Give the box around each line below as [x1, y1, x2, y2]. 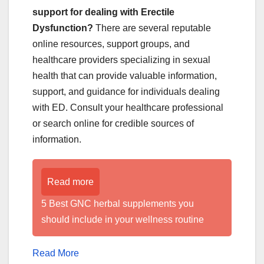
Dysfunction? [32, 22, 93, 33]
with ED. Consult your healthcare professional [32, 102, 223, 113]
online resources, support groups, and [32, 38, 190, 49]
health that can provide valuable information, [32, 70, 217, 81]
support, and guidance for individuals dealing [32, 86, 220, 97]
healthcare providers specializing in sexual [32, 54, 210, 65]
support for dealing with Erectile [32, 6, 174, 17]
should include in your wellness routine [41, 214, 204, 225]
